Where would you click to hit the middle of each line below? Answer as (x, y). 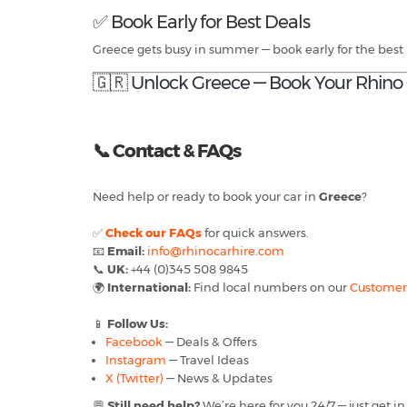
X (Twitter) (134, 378)
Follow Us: (138, 324)
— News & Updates (218, 378)
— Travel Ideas (208, 360)
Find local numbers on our (270, 288)
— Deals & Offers (210, 342)
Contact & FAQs (175, 151)
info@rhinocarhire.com (216, 251)
